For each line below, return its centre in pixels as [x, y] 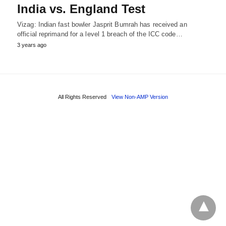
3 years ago [32, 45]
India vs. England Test [81, 9]
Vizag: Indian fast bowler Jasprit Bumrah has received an [102, 24]
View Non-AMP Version [140, 97]
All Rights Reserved [82, 97]
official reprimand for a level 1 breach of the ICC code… [100, 34]
